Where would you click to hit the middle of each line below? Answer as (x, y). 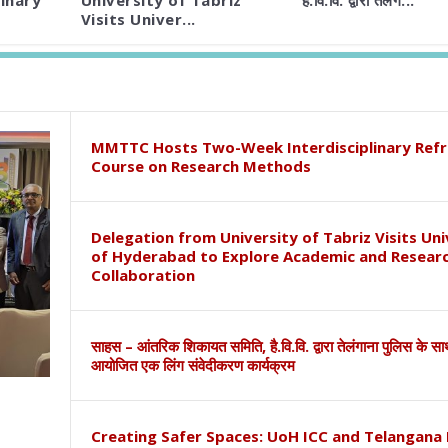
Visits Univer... (138, 19)
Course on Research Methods (200, 166)
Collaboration (142, 275)
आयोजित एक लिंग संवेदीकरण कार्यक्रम (192, 365)
